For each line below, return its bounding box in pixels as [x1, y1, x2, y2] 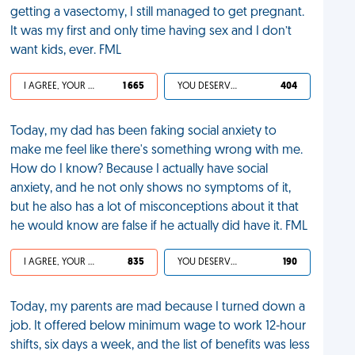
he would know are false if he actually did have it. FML [10, 220, 308, 233]
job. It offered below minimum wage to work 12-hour [10, 320, 307, 333]
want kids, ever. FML [10, 44, 122, 57]
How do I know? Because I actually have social [10, 163, 269, 176]
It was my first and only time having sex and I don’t [10, 25, 292, 38]
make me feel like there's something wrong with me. [10, 144, 303, 157]
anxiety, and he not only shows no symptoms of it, [10, 182, 292, 195]
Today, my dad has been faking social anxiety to [10, 125, 277, 138]
